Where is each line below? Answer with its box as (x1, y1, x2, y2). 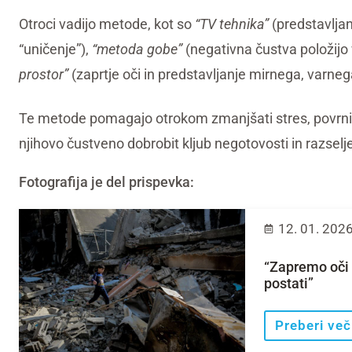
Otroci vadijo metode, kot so (19, 15, 195, 32)
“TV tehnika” (195, 15, 269, 32)
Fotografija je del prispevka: (19, 173, 194, 190)
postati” (264, 274, 313, 291)
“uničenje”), (19, 40, 92, 57)
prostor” (19, 65, 68, 82)
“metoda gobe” (92, 40, 182, 57)
